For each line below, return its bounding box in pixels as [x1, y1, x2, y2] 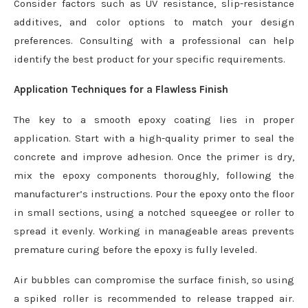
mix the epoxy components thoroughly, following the [14, 169, 294, 181]
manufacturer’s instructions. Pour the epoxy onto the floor [14, 188, 294, 200]
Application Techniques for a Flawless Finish [14, 83, 228, 96]
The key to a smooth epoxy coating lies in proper [14, 113, 294, 126]
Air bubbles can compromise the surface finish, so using [14, 274, 294, 286]
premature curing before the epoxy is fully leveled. [14, 243, 257, 256]
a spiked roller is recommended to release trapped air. [14, 292, 294, 305]
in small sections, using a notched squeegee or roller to [14, 206, 294, 219]
